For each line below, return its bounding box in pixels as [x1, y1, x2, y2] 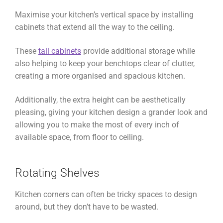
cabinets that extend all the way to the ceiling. [15, 22, 177, 32]
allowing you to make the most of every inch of [15, 119, 179, 129]
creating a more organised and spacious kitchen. [15, 71, 185, 81]
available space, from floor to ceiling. [15, 132, 144, 142]
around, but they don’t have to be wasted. [15, 202, 158, 212]
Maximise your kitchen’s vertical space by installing [15, 10, 194, 20]
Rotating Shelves [15, 166, 100, 180]
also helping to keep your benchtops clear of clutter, [15, 58, 195, 68]
